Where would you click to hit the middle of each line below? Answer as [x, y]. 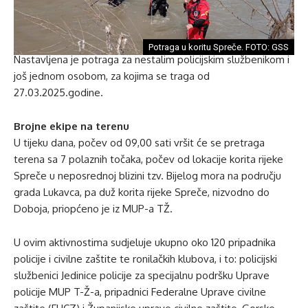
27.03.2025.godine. [58, 93]
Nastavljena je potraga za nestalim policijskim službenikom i [152, 60]
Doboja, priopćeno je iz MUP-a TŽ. [93, 209]
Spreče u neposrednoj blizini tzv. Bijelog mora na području [147, 176]
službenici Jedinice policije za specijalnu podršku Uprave [142, 276]
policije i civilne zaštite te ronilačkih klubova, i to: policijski [145, 259]
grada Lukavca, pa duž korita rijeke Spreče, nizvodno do [142, 192]
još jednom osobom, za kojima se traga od [112, 76]
